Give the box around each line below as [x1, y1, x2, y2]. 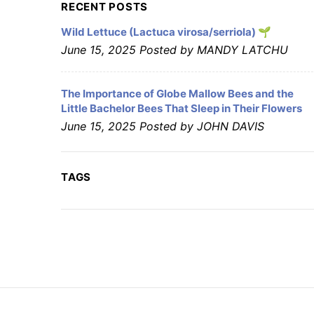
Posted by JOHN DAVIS [136, 119, 264, 133]
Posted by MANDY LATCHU [136, 43, 288, 57]
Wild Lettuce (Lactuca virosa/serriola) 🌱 [61, 25, 271, 39]
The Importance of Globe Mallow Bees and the [61, 87, 294, 100]
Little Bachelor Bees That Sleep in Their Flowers [61, 102, 302, 115]
